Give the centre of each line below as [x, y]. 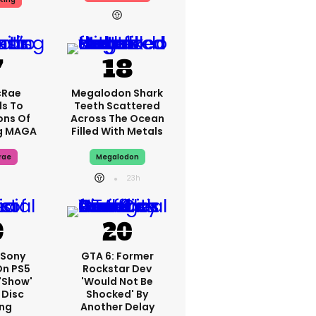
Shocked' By [117, 294]
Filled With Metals [117, 131]
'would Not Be [117, 281]
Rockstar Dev [117, 269]
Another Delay [117, 307]
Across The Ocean [117, 119]
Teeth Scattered [117, 106]
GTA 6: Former [117, 256]
